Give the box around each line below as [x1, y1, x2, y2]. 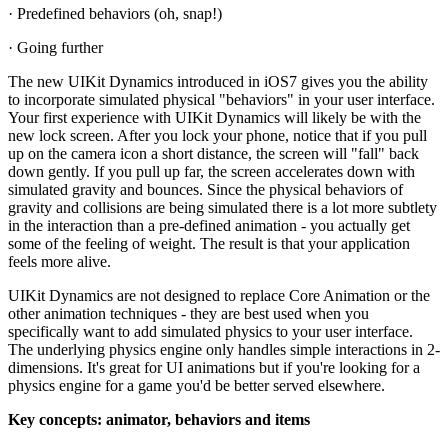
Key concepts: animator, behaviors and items [8, 410, 310, 428]
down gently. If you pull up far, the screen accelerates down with [8, 162, 415, 180]
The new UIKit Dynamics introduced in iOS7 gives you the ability [8, 72, 428, 90]
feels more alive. [8, 252, 111, 270]
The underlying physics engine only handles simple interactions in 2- [8, 340, 440, 358]
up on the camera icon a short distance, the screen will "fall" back [8, 144, 419, 162]
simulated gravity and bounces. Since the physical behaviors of [8, 180, 403, 198]
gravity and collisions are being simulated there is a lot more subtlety [8, 198, 437, 216]
